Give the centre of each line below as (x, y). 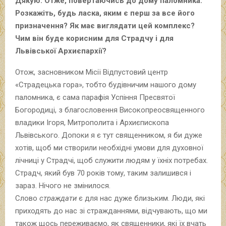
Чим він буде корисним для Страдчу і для (94, 38)
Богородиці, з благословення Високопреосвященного (110, 110)
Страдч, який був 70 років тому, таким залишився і (103, 173)
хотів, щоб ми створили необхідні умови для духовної (109, 148)
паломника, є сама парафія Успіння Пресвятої (95, 97)
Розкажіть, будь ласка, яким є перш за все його (105, 13)
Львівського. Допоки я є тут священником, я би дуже (109, 135)
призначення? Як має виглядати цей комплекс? (105, 25)
